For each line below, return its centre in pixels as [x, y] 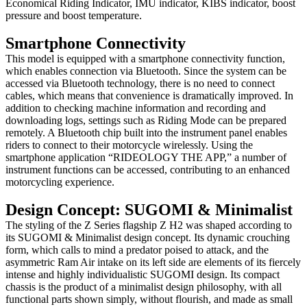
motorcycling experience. [60, 182]
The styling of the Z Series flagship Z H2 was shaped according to [149, 225]
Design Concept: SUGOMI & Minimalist [149, 209]
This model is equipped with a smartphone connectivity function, [145, 58]
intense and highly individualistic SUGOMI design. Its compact [143, 274]
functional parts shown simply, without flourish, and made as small [149, 299]
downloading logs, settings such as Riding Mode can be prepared [146, 120]
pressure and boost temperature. [74, 15]
